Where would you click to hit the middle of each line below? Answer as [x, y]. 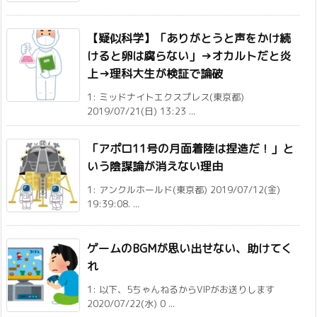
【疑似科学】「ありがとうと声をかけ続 [189, 39]
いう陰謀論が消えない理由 [155, 167]
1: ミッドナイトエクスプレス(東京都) [166, 97]
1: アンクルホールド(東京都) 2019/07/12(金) [184, 190]
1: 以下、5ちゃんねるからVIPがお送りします [181, 290]
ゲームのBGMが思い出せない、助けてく [190, 249]
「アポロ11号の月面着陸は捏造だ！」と [190, 149]
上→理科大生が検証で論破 [155, 74]
